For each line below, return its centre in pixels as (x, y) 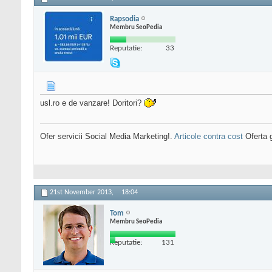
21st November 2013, (83, 193)
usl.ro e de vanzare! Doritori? (92, 103)
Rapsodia (124, 19)
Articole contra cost (209, 137)
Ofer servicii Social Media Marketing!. (107, 137)
